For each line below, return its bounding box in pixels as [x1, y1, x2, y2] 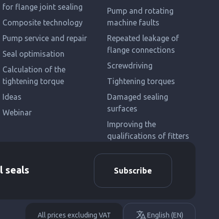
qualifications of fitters [107, 131, 189, 140]
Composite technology [2, 18, 83, 27]
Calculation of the [2, 65, 66, 74]
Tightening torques [107, 77, 175, 86]
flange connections [107, 45, 175, 54]
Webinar [2, 108, 32, 117]
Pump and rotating [107, 6, 174, 15]
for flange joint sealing [2, 2, 83, 11]
